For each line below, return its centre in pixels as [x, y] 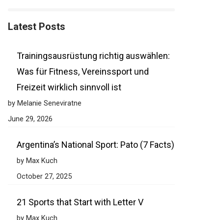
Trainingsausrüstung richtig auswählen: [93, 56]
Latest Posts [37, 27]
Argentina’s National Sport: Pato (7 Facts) [96, 145]
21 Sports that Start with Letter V [80, 202]
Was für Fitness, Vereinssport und [83, 71]
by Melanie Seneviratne [45, 103]
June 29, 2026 [30, 119]
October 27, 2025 [44, 176]
